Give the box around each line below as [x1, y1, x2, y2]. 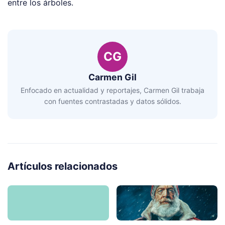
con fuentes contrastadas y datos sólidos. [44, 96, 181, 105]
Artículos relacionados [8, 160, 118, 172]
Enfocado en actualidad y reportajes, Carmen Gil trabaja [21, 85, 204, 94]
